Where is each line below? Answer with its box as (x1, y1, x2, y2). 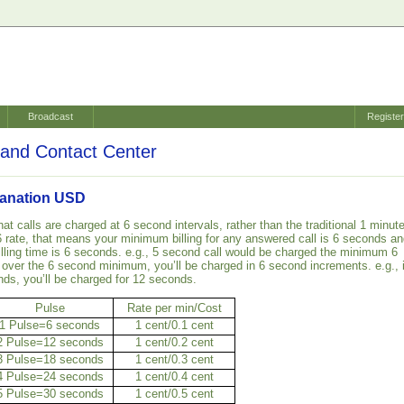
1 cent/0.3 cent (134, 353, 214, 367)
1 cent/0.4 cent (134, 370, 214, 384)
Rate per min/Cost (126, 301, 222, 316)
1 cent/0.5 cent (134, 387, 214, 401)
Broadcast (28, 111, 73, 122)
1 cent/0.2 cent (134, 335, 214, 350)
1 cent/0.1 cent (134, 318, 214, 333)
